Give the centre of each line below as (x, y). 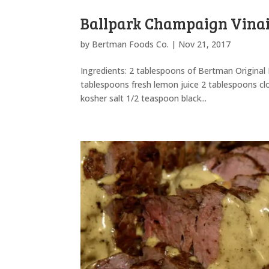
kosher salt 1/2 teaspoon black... (144, 98)
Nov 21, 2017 (205, 44)
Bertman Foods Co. (131, 44)
